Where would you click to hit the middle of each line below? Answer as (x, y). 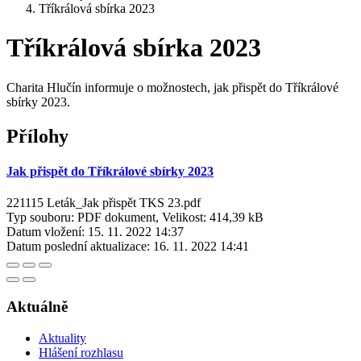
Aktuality (62, 338)
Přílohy (37, 136)
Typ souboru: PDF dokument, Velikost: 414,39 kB (135, 218)
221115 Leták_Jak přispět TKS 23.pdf (104, 203)
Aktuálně (37, 307)
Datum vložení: (46, 232)
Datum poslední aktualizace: (78, 247)
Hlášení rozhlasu (81, 352)
